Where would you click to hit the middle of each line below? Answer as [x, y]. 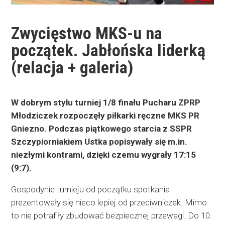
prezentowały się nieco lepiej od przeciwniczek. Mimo [109, 203]
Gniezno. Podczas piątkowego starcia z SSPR [102, 129]
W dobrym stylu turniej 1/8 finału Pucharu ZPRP [106, 103]
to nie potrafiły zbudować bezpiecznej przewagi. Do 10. [112, 216]
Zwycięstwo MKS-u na [87, 33]
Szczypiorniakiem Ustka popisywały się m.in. [99, 142]
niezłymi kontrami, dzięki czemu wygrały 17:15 [104, 155]
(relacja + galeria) [72, 68]
